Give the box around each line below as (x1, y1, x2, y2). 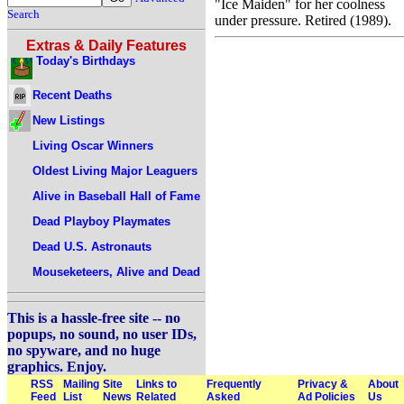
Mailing (63, 378, 99, 390)
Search (7, 7, 40, 21)
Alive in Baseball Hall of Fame (32, 188, 200, 203)
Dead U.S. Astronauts (32, 239, 151, 253)
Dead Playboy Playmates (32, 214, 170, 228)
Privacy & (298, 378, 348, 390)
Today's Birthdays (36, 54, 135, 68)
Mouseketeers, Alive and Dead (32, 264, 200, 279)
